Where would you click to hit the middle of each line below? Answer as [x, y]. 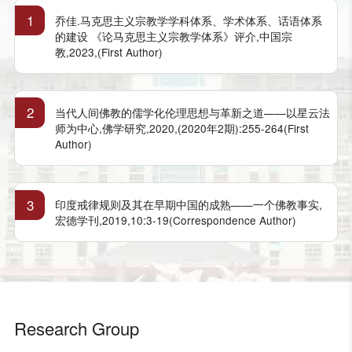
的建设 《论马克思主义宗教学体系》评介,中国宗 [173, 36]
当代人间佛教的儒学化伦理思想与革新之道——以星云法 [192, 112]
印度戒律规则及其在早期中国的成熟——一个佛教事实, [188, 205]
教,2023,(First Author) [108, 51]
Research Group [76, 328]
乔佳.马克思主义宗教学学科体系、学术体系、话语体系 [188, 20]
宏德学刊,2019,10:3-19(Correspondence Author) [175, 220]
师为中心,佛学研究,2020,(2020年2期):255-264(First [181, 128]
